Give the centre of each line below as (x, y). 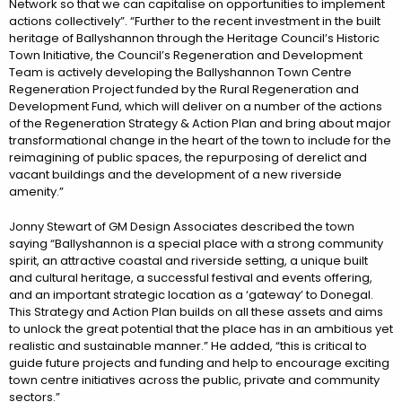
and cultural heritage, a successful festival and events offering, (191, 277)
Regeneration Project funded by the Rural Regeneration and (184, 89)
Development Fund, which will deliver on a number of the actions (196, 106)
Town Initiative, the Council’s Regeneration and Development (186, 55)
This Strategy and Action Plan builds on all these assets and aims (196, 311)
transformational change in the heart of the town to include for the (200, 140)
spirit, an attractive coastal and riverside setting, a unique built (188, 260)
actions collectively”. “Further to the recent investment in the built (195, 21)
